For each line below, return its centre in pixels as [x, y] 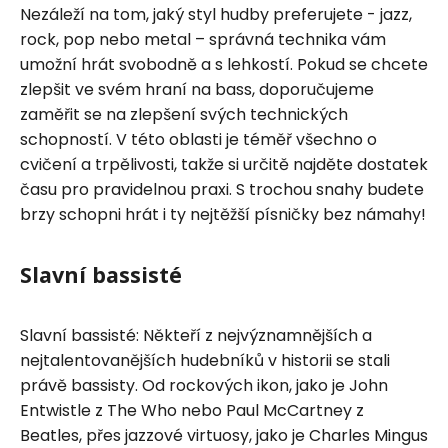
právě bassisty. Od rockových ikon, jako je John [204, 385]
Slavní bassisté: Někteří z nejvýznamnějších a [196, 335]
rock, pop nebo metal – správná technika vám [203, 39]
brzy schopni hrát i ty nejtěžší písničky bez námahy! [223, 214]
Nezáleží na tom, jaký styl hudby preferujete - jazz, [216, 14]
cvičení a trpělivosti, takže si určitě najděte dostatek [224, 164]
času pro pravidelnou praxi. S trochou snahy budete [222, 189]
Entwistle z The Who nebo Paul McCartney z [192, 410]
